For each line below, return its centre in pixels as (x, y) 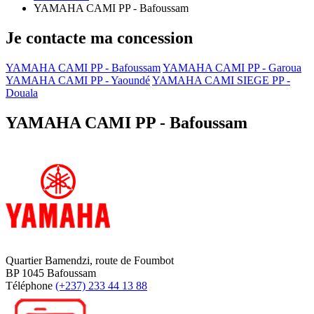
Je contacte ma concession (99, 38)
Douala (22, 93)
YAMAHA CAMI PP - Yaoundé (78, 81)
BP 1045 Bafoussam (51, 273)
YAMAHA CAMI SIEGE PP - (221, 81)
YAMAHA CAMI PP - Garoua (232, 68)
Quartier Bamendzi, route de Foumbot (90, 260)
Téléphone (30, 285)
